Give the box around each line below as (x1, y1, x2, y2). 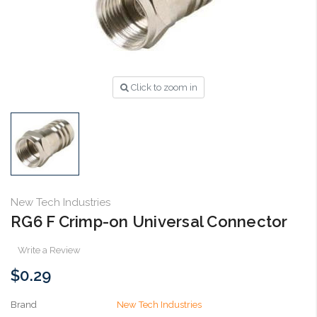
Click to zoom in (130, 81, 197, 93)
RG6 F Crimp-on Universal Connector (11, 212, 288, 231)
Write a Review (17, 244, 81, 255)
